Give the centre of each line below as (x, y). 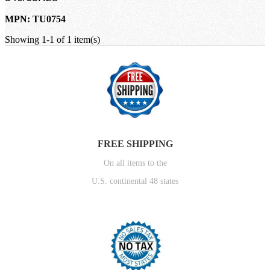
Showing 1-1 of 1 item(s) (52, 39)
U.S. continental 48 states (135, 181)
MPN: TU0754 (35, 19)
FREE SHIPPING (135, 143)
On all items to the (135, 163)
